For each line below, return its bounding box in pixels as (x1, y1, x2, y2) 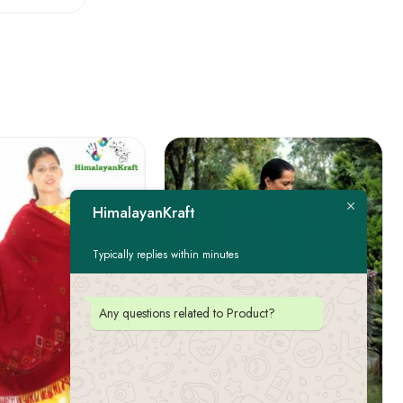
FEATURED (185, 355, 223, 367)
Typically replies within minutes (93, 246, 238, 263)
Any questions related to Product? (99, 303, 275, 322)
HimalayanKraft (93, 201, 195, 223)
